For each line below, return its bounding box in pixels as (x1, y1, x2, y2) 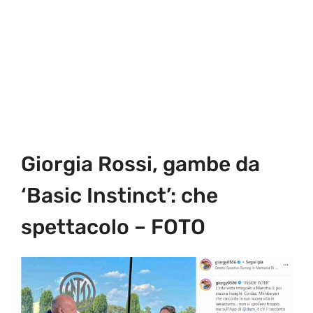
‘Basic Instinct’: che (21, 183, 218, 209)
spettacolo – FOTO (21, 214, 205, 240)
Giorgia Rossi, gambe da (21, 152, 260, 177)
